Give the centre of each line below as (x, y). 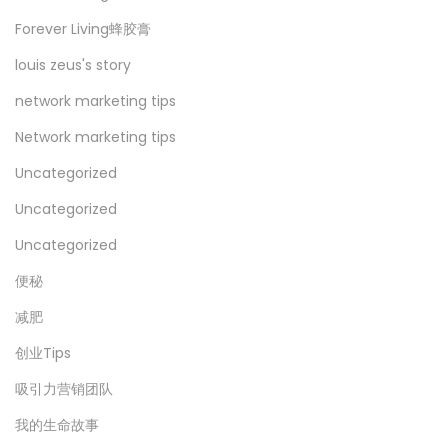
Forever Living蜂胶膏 (83, 28)
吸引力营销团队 (64, 388)
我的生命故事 (57, 424)
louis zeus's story (73, 64)
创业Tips (43, 352)
